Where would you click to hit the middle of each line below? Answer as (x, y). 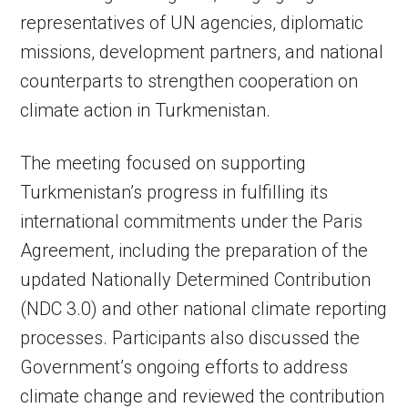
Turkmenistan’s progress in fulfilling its (174, 192)
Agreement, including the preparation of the (194, 250)
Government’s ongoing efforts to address (184, 367)
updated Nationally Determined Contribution (196, 280)
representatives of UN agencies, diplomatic (192, 23)
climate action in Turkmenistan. (146, 110)
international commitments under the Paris (192, 221)
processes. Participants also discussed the (190, 338)
